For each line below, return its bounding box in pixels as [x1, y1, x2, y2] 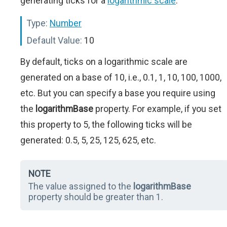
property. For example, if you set [93, 103, 221, 115]
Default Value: [27, 35, 82, 46]
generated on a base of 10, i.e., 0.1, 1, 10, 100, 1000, [20, 72, 221, 83]
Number [50, 18, 82, 29]
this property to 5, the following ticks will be [20, 119, 192, 130]
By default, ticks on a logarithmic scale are [20, 56, 187, 67]
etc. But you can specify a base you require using [20, 88, 215, 99]
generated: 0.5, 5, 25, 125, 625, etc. [20, 135, 156, 146]
